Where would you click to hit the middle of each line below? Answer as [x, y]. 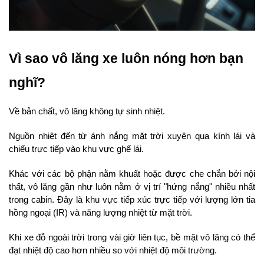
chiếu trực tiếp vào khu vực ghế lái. [76, 149]
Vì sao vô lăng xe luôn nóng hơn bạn [126, 58]
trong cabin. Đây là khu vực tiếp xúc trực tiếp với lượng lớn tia [132, 199]
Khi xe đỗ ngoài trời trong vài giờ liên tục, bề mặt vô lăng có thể [132, 237]
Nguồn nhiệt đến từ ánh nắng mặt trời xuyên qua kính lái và [132, 136]
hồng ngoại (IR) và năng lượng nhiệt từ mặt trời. [100, 212]
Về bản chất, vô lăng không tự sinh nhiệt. [87, 111]
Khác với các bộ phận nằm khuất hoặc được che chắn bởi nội [132, 174]
